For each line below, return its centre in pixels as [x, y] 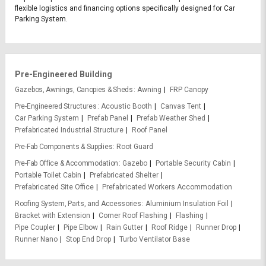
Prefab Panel [108, 118]
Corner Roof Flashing [133, 216]
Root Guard [135, 147]
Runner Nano [36, 240]
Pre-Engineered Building [64, 75]
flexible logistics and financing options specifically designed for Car [125, 9]
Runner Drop [216, 228]
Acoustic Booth [126, 107]
